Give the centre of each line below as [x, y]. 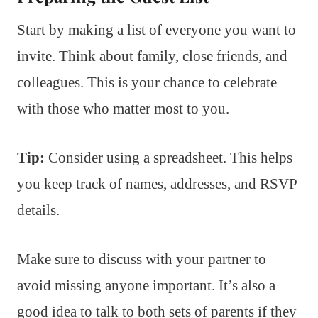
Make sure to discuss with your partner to [142, 259]
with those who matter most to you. [123, 108]
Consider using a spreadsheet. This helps [169, 157]
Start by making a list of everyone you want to [157, 29]
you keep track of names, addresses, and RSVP [157, 183]
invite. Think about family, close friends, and [152, 56]
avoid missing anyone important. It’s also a [146, 285]
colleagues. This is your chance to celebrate [147, 82]
